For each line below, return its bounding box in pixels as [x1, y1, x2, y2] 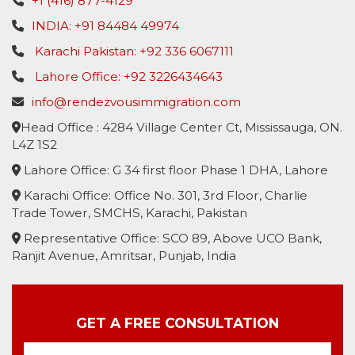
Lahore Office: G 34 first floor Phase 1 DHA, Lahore [21, 162, 328, 178]
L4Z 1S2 [12, 137, 57, 153]
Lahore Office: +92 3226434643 [32, 69, 223, 85]
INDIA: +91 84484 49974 [32, 18, 179, 34]
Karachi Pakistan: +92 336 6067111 [32, 44, 234, 59]
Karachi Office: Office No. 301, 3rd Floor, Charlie [21, 188, 307, 204]
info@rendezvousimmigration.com [32, 94, 241, 110]
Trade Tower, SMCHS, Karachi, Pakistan [12, 205, 247, 221]
